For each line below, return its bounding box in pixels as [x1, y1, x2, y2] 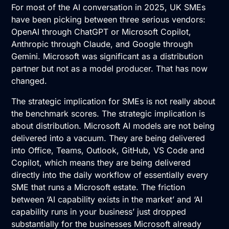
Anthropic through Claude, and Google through [11, 39, 193, 50]
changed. [11, 76, 48, 86]
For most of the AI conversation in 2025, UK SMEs [11, 2, 206, 13]
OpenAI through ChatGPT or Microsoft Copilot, [11, 27, 192, 37]
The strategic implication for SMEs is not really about [11, 96, 216, 107]
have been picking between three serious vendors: [11, 14, 206, 25]
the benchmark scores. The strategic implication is [11, 108, 205, 119]
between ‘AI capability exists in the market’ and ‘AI [11, 194, 203, 205]
